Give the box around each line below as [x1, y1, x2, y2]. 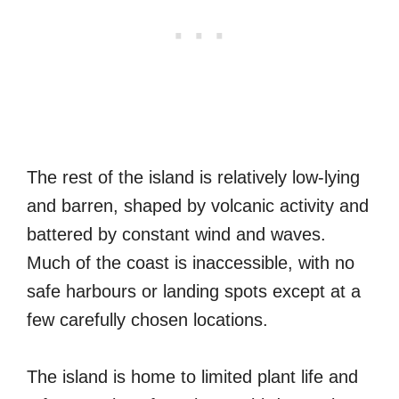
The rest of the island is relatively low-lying [27, 167, 360, 187]
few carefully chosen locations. [27, 309, 268, 330]
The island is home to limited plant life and [27, 366, 358, 387]
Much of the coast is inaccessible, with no [27, 252, 354, 273]
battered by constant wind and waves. [27, 224, 326, 244]
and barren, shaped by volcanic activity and [27, 195, 369, 216]
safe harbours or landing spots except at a [27, 281, 361, 301]
